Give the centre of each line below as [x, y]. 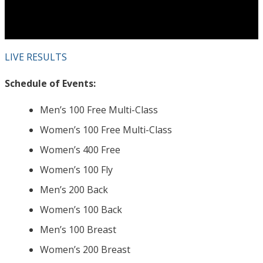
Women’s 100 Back [81, 210]
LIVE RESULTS [36, 57]
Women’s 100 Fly [76, 170]
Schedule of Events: [50, 84]
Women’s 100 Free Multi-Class [106, 130]
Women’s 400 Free [80, 150]
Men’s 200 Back [74, 190]
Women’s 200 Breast [85, 250]
